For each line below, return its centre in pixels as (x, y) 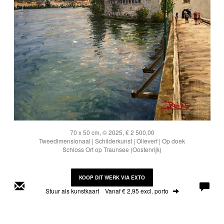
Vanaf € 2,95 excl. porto (136, 191)
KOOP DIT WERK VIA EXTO (112, 177)
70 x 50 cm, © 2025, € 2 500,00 (112, 132)
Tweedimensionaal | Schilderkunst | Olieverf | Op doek (112, 141)
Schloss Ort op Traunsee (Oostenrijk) (112, 149)
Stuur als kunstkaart (75, 191)
